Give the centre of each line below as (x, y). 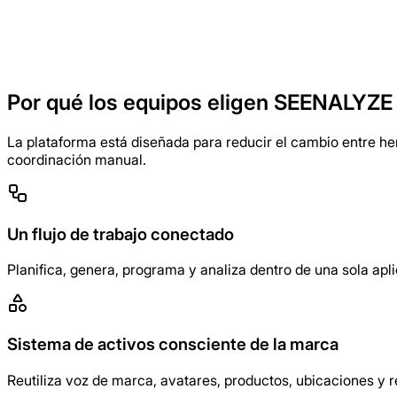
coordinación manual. (77, 159)
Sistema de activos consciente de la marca (173, 344)
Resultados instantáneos (138, 43)
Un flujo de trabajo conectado (121, 234)
